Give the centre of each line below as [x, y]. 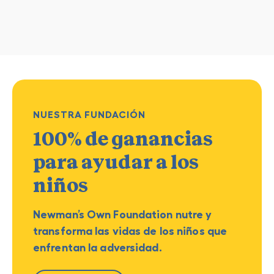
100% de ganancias [123, 139]
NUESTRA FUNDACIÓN [89, 114]
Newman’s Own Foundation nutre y [123, 214]
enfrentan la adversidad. [98, 247]
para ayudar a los [116, 162]
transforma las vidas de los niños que [130, 231]
